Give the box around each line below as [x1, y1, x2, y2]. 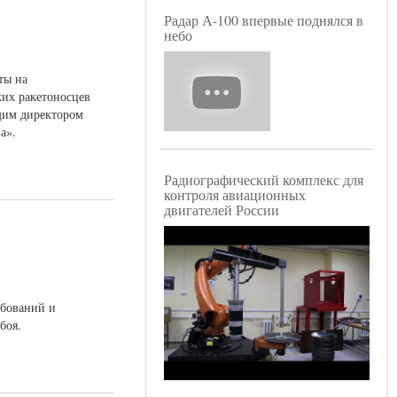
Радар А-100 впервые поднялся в [164, 11, 363, 30]
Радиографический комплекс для [164, 170, 363, 190]
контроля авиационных [164, 185, 306, 205]
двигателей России [164, 200, 279, 220]
